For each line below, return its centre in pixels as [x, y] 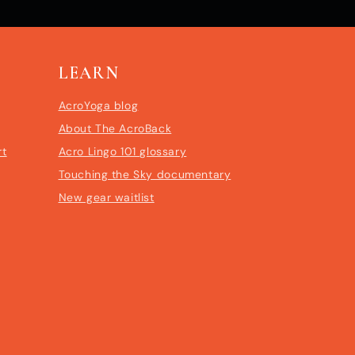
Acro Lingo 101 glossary [122, 151]
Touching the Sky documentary [145, 174]
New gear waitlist [106, 197]
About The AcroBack [115, 128]
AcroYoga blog [98, 105]
